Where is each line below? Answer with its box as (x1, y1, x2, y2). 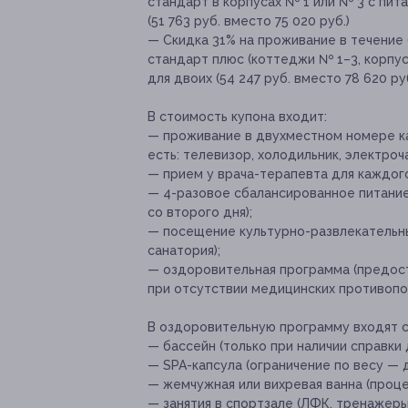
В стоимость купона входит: (148, 109, 327, 125)
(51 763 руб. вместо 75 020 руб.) (148, 14, 350, 29)
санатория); (148, 243, 220, 259)
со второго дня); (148, 205, 252, 220)
